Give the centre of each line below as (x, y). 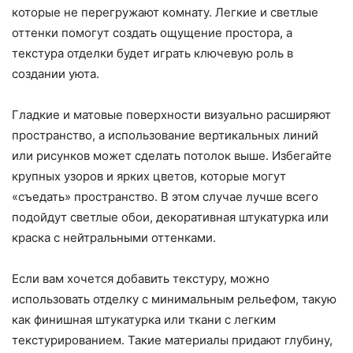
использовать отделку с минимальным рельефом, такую (174, 299)
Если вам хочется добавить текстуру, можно (141, 278)
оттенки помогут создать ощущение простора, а (152, 32)
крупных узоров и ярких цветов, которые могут (149, 176)
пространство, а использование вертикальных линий (165, 135)
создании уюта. (56, 73)
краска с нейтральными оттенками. (114, 237)
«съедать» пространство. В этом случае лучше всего (165, 196)
